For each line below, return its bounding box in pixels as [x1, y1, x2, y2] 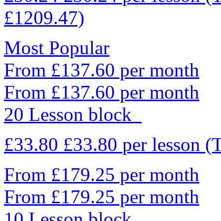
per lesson [122, 133, 205, 155]
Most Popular [4, 37, 110, 58]
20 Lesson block [4, 103, 142, 125]
